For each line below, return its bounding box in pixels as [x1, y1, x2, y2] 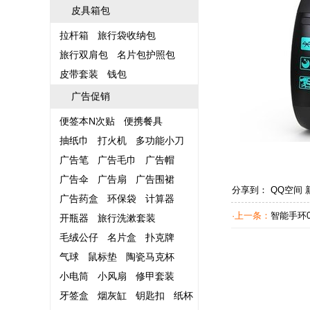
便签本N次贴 [60, 116, 115, 127]
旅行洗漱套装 [98, 212, 156, 224]
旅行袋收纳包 [98, 30, 156, 41]
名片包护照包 [117, 49, 175, 60]
